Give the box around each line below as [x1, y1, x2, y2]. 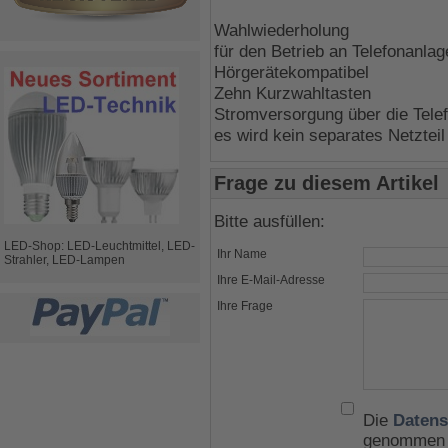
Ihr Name [217, 247, 267, 262]
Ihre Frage [217, 299, 273, 314]
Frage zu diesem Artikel [214, 172, 439, 195]
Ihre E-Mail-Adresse [217, 273, 325, 288]
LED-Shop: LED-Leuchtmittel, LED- [4, 239, 195, 253]
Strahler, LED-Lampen [4, 253, 125, 267]
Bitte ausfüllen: [214, 211, 325, 232]
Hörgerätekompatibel [214, 62, 369, 83]
